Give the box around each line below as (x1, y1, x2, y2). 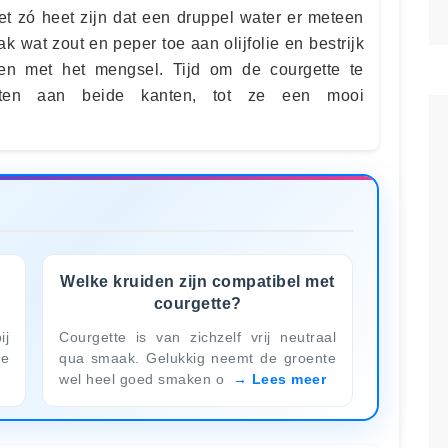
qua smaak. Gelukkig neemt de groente (59, 349, 336, 366)
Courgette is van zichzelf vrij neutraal (59, 328, 336, 345)
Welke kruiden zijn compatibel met (60, 272, 335, 290)
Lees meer (251, 370, 326, 387)
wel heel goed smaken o (59, 370, 229, 387)
